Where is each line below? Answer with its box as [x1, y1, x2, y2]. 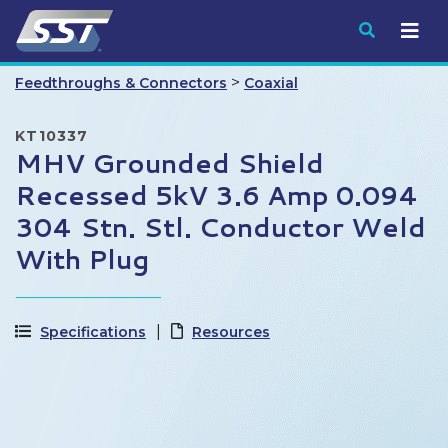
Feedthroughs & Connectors [15, 74, 227, 92]
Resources [192, 323, 270, 341]
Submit [374, 20, 433, 39]
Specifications [40, 323, 146, 341]
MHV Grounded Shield [15, 145, 324, 181]
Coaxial [244, 74, 298, 92]
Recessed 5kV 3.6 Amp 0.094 [15, 177, 419, 213]
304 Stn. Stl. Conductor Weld [15, 209, 426, 245]
